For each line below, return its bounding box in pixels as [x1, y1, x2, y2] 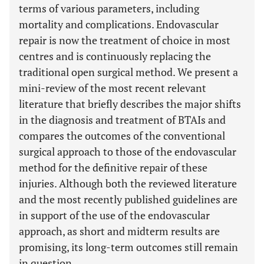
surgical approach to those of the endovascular [19, 144, 236, 159]
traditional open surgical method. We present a [19, 65, 238, 79]
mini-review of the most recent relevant [19, 81, 206, 95]
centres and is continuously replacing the [19, 49, 211, 63]
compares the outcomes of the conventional [19, 128, 225, 143]
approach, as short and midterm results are [19, 224, 220, 238]
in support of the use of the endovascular [19, 208, 210, 222]
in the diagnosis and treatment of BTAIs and [19, 113, 226, 127]
